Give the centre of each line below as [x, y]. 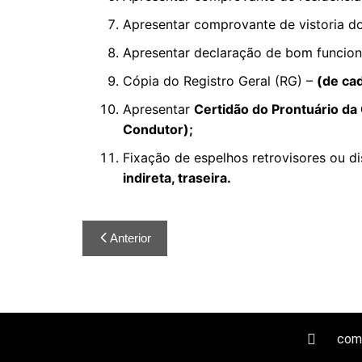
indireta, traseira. [177, 178]
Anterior [130, 238]
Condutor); [158, 129]
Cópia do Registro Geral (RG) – [220, 81]
